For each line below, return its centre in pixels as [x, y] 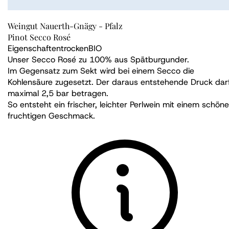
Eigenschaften [34, 48]
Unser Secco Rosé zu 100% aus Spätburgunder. [98, 60]
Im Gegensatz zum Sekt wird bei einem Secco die [101, 71]
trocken [75, 48]
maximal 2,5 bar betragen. [58, 93]
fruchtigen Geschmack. [51, 116]
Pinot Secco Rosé [39, 37]
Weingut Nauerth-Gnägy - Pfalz [65, 26]
